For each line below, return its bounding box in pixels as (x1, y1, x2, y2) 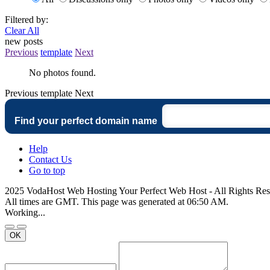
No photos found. (29, 67, 96, 78)
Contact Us (29, 154, 72, 165)
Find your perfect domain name (14, 115, 157, 126)
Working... (5, 207, 45, 218)
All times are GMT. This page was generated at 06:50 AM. (5, 196, 228, 207)
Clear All (5, 25, 39, 36)
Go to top (29, 165, 65, 175)
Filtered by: (5, 14, 48, 25)
